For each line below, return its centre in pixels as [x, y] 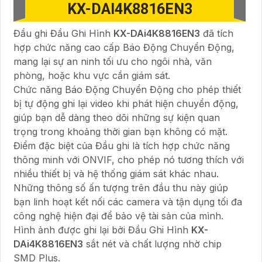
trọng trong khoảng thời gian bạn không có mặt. [120, 131]
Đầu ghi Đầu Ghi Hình [63, 33]
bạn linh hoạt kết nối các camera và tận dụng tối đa [128, 201]
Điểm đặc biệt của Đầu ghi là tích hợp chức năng [122, 145]
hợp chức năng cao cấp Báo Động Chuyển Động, [124, 47]
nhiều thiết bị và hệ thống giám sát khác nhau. [116, 173]
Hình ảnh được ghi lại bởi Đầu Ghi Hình [102, 230]
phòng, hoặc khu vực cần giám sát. [92, 75]
